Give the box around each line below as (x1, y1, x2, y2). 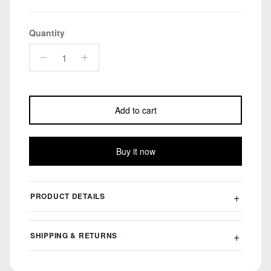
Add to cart (114, 104, 157, 117)
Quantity (29, 27, 65, 39)
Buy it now (116, 145, 155, 158)
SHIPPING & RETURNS (30, 230, 117, 241)
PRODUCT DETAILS (30, 191, 105, 202)
